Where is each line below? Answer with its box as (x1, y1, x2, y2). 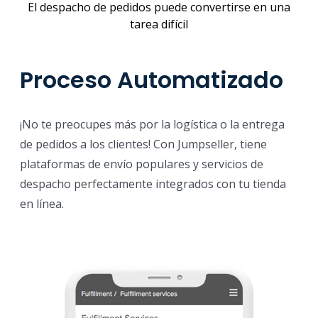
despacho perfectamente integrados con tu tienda (20, 176, 286, 192)
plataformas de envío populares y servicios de (20, 156, 263, 172)
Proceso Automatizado (20, 63, 283, 96)
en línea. (20, 196, 64, 212)
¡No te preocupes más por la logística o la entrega (20, 116, 285, 133)
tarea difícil (130, 16, 188, 32)
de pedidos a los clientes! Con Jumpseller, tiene (20, 136, 267, 153)
